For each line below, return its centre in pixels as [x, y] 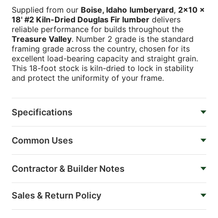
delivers [165, 19]
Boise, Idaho [104, 9]
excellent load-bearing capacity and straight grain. [105, 58]
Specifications [42, 112]
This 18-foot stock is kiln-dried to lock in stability [103, 68]
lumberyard [152, 9]
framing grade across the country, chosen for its [101, 48]
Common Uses [42, 140]
